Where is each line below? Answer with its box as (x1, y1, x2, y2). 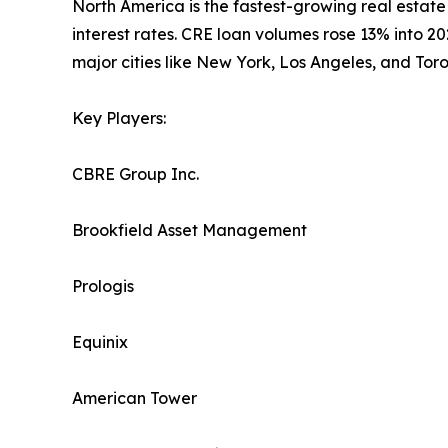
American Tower (72, 388, 197, 409)
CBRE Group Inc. (72, 164, 199, 185)
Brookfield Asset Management (72, 220, 307, 241)
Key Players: (72, 108, 166, 129)
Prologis (72, 276, 134, 297)
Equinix (72, 332, 128, 353)
